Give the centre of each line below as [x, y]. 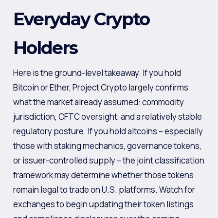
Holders [45, 48]
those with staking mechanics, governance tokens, [107, 146]
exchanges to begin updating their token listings [103, 204]
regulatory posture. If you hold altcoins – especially [108, 131]
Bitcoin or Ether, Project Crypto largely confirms [100, 87]
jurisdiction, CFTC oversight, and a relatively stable [107, 117]
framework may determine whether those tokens [103, 175]
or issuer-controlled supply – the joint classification [109, 160]
